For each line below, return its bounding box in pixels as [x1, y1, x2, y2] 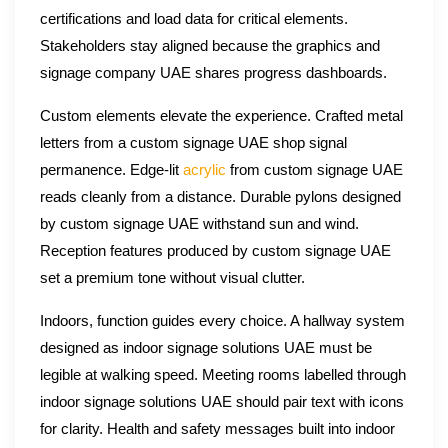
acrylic [183, 162, 226, 179]
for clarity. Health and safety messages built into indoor [40, 421, 395, 438]
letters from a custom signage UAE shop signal [40, 135, 347, 152]
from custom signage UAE [226, 162, 403, 179]
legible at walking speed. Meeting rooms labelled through [40, 367, 406, 384]
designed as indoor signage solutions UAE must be [40, 340, 372, 357]
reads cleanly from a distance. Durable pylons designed [40, 189, 401, 206]
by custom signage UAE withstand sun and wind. [40, 216, 359, 233]
